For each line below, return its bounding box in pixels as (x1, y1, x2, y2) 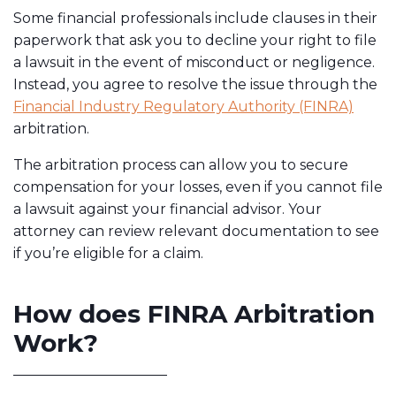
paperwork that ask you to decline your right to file (13, 31, 377, 49)
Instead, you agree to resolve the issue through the (13, 75, 377, 93)
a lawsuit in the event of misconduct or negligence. (13, 53, 375, 71)
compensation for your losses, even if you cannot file (13, 178, 383, 195)
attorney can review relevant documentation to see (13, 222, 379, 240)
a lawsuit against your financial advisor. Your (13, 200, 322, 217)
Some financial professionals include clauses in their (13, 9, 377, 27)
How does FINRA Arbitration (13, 298, 375, 329)
